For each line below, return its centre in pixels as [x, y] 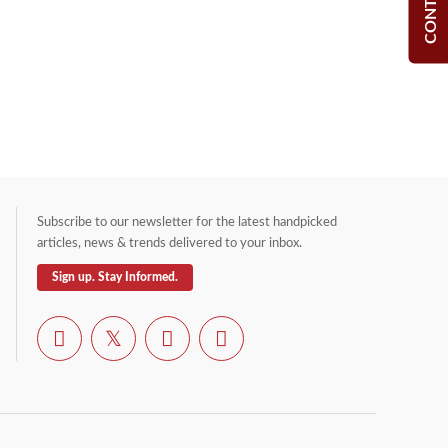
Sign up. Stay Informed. [115, 277]
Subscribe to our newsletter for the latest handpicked [187, 223]
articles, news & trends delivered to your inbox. [169, 244]
